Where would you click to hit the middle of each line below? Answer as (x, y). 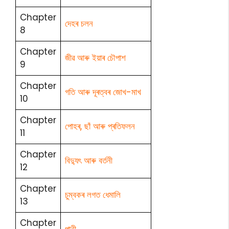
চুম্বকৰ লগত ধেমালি (93, 195)
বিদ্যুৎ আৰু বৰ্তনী (89, 161)
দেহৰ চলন (79, 24)
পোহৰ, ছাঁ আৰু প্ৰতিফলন (100, 126)
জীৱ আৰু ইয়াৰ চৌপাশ (95, 58)
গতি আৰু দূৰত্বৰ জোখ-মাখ (103, 92)
